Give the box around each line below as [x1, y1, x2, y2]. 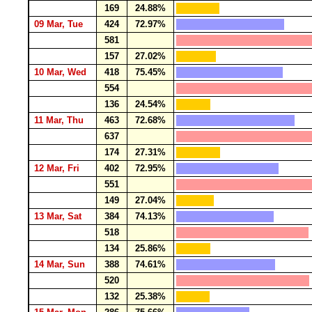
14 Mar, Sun [31, 259, 91, 270]
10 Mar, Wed [31, 67, 92, 77]
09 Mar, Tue [31, 19, 88, 29]
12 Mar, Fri [31, 163, 85, 173]
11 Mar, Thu [31, 115, 89, 125]
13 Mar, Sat [31, 211, 87, 221]
